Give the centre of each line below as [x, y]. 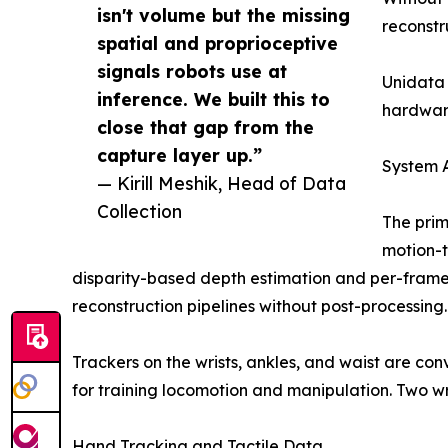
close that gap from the [205, 127]
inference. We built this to [213, 99]
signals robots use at [192, 71]
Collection [139, 211]
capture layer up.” [179, 155]
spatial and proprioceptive [217, 43]
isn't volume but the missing [223, 15]
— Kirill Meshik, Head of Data [221, 183]
